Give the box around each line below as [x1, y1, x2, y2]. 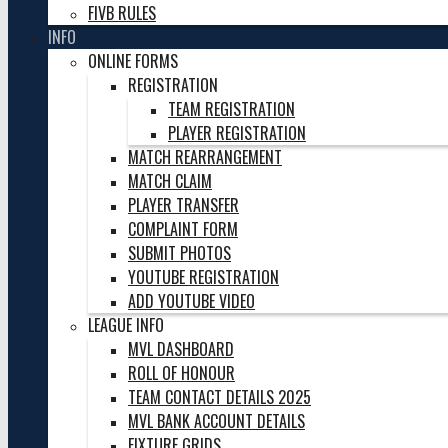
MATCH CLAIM [128, 169, 212, 193]
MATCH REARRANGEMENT [128, 145, 282, 169]
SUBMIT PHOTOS [128, 241, 231, 265]
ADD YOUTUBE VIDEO [128, 289, 255, 313]
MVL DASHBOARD [128, 337, 234, 361]
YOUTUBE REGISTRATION [128, 265, 279, 289]
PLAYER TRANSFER [128, 193, 239, 217]
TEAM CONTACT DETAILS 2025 [128, 385, 311, 409]
